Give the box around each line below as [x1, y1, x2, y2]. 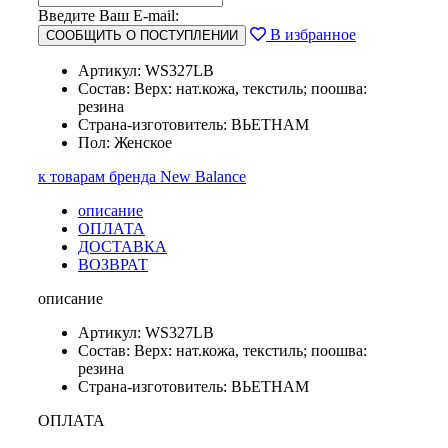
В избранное [266, 26, 356, 44]
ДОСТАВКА [78, 238, 167, 256]
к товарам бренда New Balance [38, 168, 246, 186]
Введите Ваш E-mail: [38, 7, 179, 25]
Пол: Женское [78, 134, 172, 152]
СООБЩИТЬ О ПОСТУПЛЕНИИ [46, 28, 238, 44]
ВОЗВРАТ [78, 256, 148, 274]
